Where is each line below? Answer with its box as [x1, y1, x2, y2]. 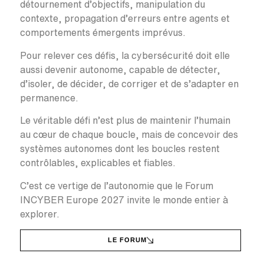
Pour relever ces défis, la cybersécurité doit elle [20, 51, 230, 61]
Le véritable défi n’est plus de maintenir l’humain [20, 115, 230, 126]
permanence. [20, 93, 78, 103]
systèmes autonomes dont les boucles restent [20, 144, 220, 154]
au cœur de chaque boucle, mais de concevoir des [20, 130, 238, 140]
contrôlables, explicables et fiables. [20, 158, 176, 168]
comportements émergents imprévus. [20, 28, 186, 38]
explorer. [20, 209, 60, 219]
